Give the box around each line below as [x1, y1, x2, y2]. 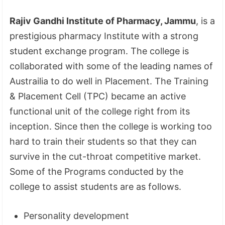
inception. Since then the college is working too [10, 121, 212, 132]
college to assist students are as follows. [10, 181, 182, 192]
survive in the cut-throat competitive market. [10, 151, 201, 162]
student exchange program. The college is [10, 45, 189, 56]
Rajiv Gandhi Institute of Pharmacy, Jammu [10, 15, 196, 26]
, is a [196, 15, 215, 26]
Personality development [24, 210, 130, 221]
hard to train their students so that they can [10, 136, 197, 147]
